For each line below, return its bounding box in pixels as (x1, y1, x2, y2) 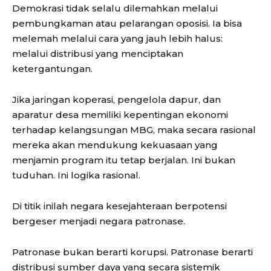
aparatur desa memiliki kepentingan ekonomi (12, 109, 228, 121)
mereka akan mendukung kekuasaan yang (12, 139, 218, 151)
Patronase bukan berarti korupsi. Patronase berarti (12, 246, 253, 258)
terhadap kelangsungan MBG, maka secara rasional (12, 124, 256, 136)
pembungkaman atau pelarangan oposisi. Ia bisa (12, 18, 242, 30)
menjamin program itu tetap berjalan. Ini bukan (12, 154, 235, 166)
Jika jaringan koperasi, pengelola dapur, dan (12, 94, 221, 106)
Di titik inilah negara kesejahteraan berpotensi (12, 200, 227, 212)
